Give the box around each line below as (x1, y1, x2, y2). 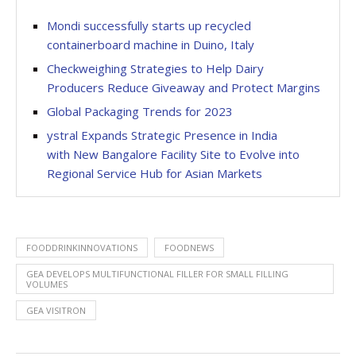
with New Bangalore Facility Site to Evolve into (47, 146, 300, 162)
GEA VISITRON (26, 304, 86, 316)
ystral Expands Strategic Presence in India (47, 127, 277, 143)
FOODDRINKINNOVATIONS (26, 242, 137, 253)
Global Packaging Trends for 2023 (47, 103, 233, 119)
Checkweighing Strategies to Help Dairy (47, 60, 264, 76)
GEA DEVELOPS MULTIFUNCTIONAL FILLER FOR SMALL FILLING (26, 268, 288, 280)
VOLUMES (26, 278, 68, 290)
